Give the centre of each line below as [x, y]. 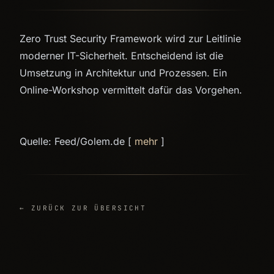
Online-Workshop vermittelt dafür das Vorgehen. [131, 90]
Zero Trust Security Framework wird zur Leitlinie [130, 39]
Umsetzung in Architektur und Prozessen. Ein [123, 73]
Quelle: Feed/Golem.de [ [77, 141]
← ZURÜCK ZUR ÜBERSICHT [83, 208]
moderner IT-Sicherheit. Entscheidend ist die [121, 56]
